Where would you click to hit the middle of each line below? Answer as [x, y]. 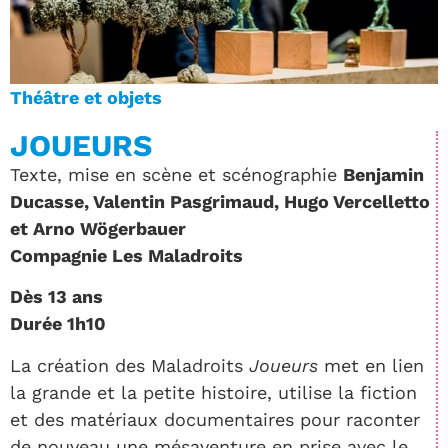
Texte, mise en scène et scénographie [176, 174]
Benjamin [383, 174]
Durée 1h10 [58, 324]
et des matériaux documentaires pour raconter [215, 419]
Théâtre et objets [86, 97]
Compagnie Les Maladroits [126, 255]
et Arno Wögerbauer [98, 228]
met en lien [371, 365]
